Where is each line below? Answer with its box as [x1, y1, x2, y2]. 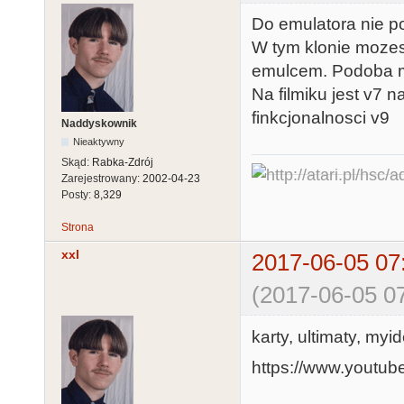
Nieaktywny [73, 135, 125, 147]
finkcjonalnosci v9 [252, 108, 390, 128]
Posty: [61, 188, 94, 201]
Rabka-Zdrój [92, 155, 153, 169]
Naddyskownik [61, 116, 137, 130]
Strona [61, 220, 94, 234]
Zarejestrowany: [61, 171, 142, 185]
